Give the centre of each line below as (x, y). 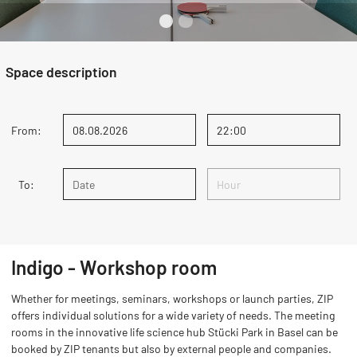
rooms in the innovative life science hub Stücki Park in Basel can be (175, 332)
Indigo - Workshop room (114, 267)
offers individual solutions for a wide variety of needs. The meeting (173, 315)
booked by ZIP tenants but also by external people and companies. (171, 349)
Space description (61, 72)
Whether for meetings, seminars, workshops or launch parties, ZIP (172, 298)
